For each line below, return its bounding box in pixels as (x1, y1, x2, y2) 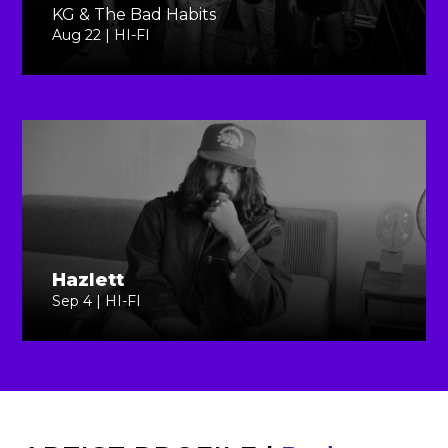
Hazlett (52, 269, 125, 291)
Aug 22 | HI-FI (52, 26, 151, 44)
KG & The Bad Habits (52, 5, 217, 24)
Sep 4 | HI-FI (52, 292, 142, 310)
